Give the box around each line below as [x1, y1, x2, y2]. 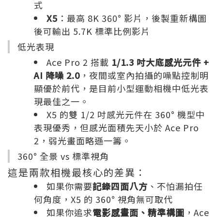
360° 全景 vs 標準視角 [17, 150, 109, 162]
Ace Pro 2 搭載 [46, 56, 111, 68]
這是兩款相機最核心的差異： [8, 165, 146, 179]
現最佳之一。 [34, 95, 89, 108]
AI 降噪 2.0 [34, 69, 80, 81]
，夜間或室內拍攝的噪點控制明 [80, 69, 209, 81]
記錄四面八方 [93, 180, 148, 192]
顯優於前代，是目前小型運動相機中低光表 [34, 82, 209, 94]
